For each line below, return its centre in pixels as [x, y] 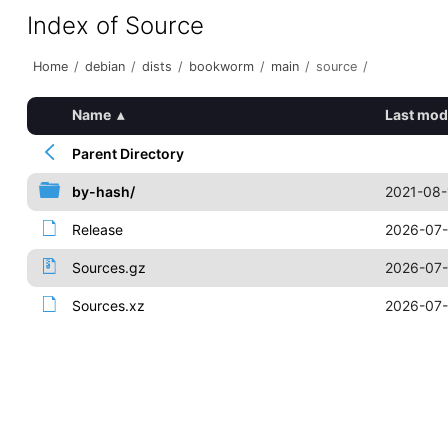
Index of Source [115, 25]
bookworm [221, 66]
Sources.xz [108, 305]
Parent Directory [127, 153]
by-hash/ [103, 191]
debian [104, 66]
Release [97, 229]
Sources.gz [108, 267]
